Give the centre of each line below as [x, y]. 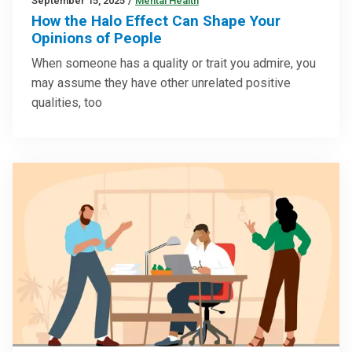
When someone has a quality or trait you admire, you [174, 64]
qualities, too [67, 103]
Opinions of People [97, 38]
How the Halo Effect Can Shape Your [156, 21]
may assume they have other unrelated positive [161, 83]
